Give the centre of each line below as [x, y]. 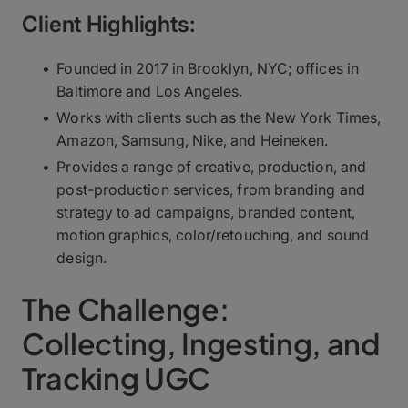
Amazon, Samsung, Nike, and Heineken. [193, 140]
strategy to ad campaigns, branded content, [206, 212]
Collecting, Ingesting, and [201, 343]
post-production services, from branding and [211, 189]
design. [82, 257]
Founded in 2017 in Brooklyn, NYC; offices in [208, 68]
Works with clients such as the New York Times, [219, 117]
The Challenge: [126, 308]
